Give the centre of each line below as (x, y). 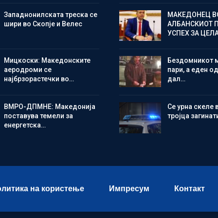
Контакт (189, 188)
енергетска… (25, 125)
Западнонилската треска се (50, 14)
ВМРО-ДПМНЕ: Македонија (49, 106)
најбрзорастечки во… (39, 79)
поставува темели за (38, 116)
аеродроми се (27, 70)
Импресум (129, 188)
